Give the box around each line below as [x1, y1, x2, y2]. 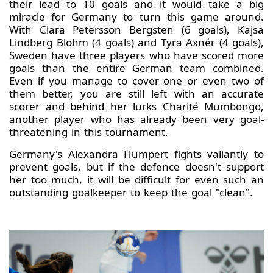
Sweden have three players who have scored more [9, 48, 264, 63]
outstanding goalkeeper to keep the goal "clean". [9, 185, 257, 200]
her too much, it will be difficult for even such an [9, 172, 264, 187]
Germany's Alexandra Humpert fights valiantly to [9, 147, 264, 161]
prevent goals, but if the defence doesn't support [9, 160, 264, 174]
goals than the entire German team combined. [9, 61, 264, 76]
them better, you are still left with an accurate [9, 87, 264, 101]
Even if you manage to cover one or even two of [9, 74, 264, 88]
